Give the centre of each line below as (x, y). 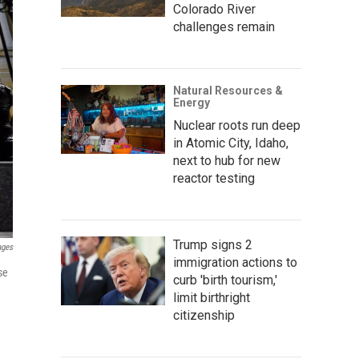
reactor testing (214, 178)
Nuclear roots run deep (237, 125)
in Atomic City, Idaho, (231, 143)
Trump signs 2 (213, 244)
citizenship (204, 315)
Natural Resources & (228, 90)
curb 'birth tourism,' (225, 280)
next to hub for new (227, 160)
